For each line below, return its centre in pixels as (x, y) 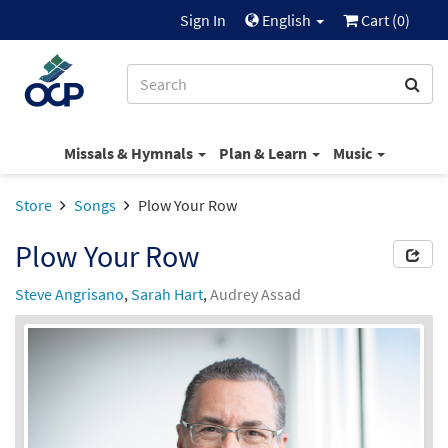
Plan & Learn (264, 152)
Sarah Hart (167, 294)
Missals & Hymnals (129, 152)
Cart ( (377, 20)
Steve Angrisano (69, 294)
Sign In (203, 20)
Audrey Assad (255, 294)
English (286, 20)
